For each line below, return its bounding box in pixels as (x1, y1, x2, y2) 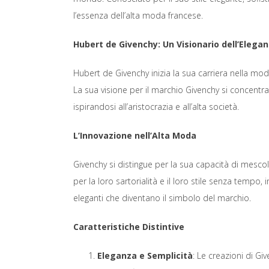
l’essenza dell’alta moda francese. (73, 10, 203, 21)
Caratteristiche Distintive (73, 221, 184, 232)
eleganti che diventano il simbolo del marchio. (73, 192, 251, 204)
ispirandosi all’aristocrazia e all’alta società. (73, 101, 239, 112)
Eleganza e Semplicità (97, 250, 193, 261)
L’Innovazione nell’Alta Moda (73, 130, 196, 141)
